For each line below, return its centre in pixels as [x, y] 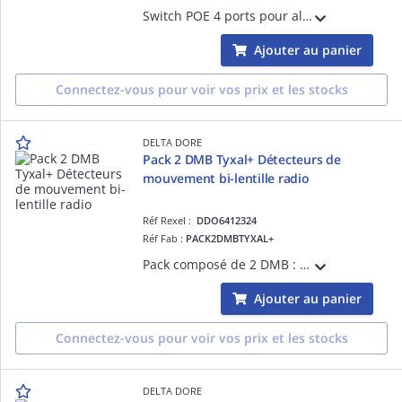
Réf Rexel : [170, 220]
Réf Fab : [165, 238]
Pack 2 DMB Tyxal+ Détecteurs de [200, 159]
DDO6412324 [227, 220]
